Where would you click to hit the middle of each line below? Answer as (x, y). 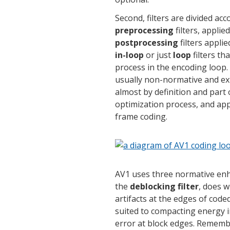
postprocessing (147, 42)
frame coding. (141, 116)
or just (158, 55)
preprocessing (144, 30)
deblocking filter (164, 186)
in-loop (129, 55)
